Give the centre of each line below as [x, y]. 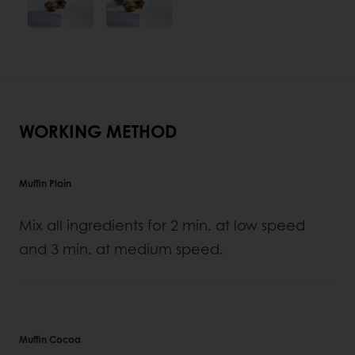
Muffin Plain [45, 183]
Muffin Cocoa [50, 340]
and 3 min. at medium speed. [121, 249]
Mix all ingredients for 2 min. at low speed [162, 225]
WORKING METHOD [98, 131]
